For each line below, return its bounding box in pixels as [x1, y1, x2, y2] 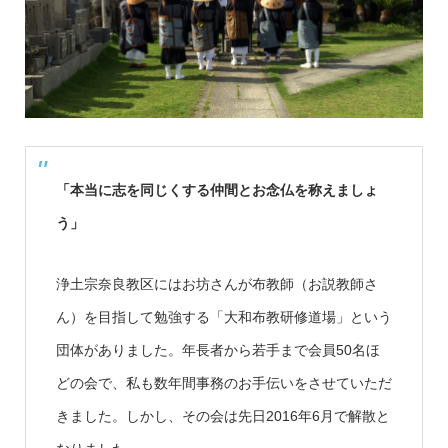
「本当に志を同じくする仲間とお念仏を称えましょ [55, 181, 378, 198]
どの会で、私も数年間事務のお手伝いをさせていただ [55, 374, 392, 391]
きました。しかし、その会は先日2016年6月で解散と [55, 407, 390, 424]
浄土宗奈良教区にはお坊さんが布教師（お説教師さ [55, 275, 378, 292]
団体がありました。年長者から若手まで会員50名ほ [55, 341, 380, 358]
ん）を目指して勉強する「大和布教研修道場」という [55, 308, 392, 325]
